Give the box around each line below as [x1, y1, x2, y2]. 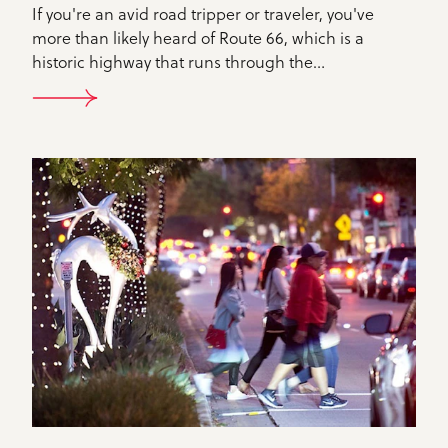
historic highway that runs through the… [32, 49, 325, 74]
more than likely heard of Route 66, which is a [32, 25, 364, 50]
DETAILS [32, 88, 194, 148]
